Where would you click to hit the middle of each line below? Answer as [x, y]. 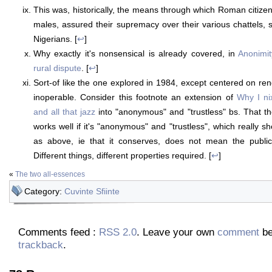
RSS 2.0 [118, 232]
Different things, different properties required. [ [122, 155]
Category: [44, 191]
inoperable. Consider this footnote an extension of [135, 97]
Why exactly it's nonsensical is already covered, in [136, 53]
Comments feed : [59, 232]
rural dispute [57, 68]
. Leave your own [177, 232]
